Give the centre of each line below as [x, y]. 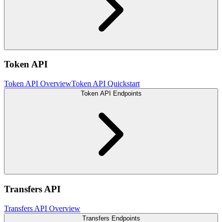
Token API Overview [38, 84]
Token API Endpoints [111, 94]
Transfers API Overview [42, 208]
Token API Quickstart [106, 84]
